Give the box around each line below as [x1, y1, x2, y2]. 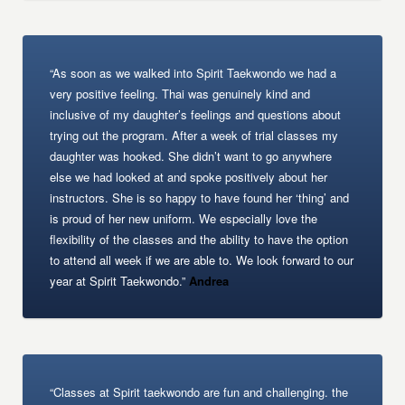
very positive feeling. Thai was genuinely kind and [50, 85, 311, 102]
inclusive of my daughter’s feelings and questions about [50, 106, 342, 123]
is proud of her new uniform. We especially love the [50, 210, 318, 227]
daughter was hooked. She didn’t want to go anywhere [50, 147, 333, 165]
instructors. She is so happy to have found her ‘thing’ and [50, 189, 350, 206]
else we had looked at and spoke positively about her [50, 168, 328, 185]
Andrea [185, 272, 230, 289]
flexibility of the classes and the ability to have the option [50, 231, 349, 248]
